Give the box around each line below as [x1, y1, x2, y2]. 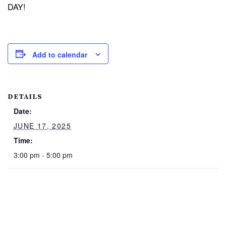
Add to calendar [32, 49, 87, 60]
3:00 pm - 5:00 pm [13, 150, 73, 160]
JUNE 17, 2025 [13, 121, 72, 131]
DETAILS [8, 92, 42, 102]
